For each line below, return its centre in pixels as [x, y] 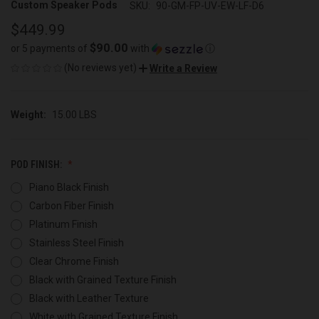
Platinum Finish [63, 224]
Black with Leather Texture [89, 298]
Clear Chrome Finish [74, 261]
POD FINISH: [37, 164]
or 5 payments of [50, 48]
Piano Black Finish [69, 187]
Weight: [28, 114]
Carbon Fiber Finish [71, 205]
